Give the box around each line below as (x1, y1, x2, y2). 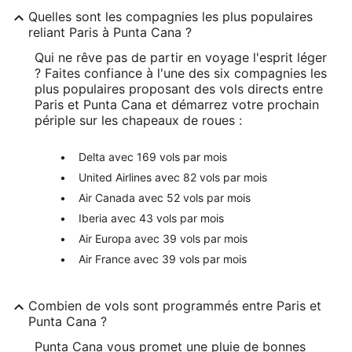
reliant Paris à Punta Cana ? (28, 24, 192, 40)
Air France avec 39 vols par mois (79, 251, 247, 266)
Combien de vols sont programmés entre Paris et (28, 297, 321, 313)
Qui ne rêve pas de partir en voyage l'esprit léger (35, 49, 327, 65)
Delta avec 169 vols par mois (79, 149, 227, 163)
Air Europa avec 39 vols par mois (79, 231, 247, 245)
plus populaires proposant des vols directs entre (35, 80, 323, 97)
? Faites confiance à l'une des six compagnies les (35, 64, 327, 81)
